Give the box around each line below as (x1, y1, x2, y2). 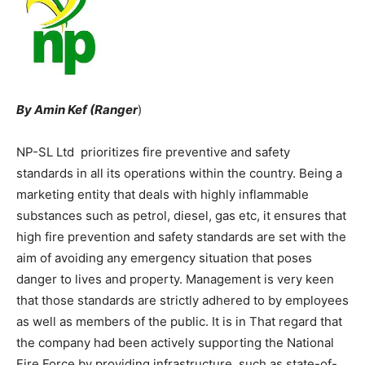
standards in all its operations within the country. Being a (16, 165, 342, 181)
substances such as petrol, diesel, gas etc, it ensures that (16, 207, 346, 223)
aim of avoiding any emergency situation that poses (16, 249, 312, 266)
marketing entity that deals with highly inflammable (16, 186, 309, 202)
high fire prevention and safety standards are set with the (16, 228, 346, 244)
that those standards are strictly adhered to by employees (16, 292, 349, 308)
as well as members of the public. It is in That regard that (16, 313, 342, 329)
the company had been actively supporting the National (16, 334, 334, 350)
